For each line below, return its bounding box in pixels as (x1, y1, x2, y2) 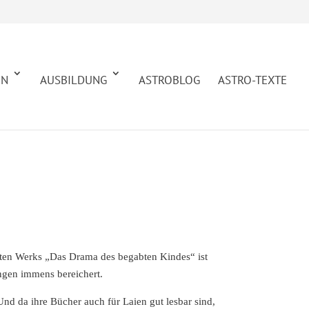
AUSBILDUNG (40, 72, 107, 88)
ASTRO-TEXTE (218, 72, 287, 88)
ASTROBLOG (139, 72, 200, 88)
